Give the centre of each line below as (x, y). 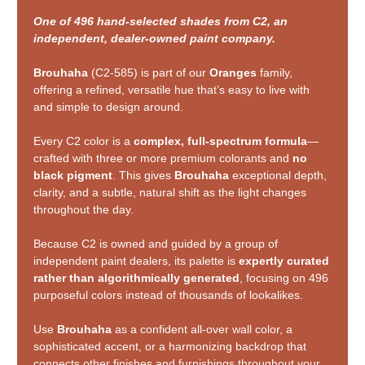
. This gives (143, 175)
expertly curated (284, 260)
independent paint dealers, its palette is (136, 260)
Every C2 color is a (84, 141)
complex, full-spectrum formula (220, 141)
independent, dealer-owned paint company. (154, 38)
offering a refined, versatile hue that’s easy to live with (172, 89)
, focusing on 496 (284, 277)
